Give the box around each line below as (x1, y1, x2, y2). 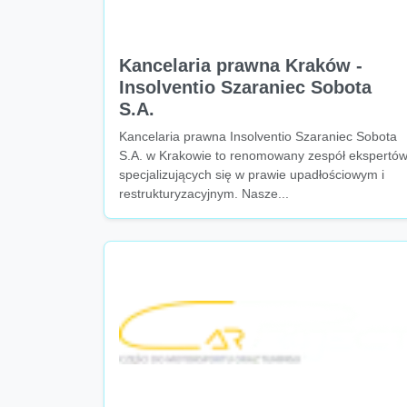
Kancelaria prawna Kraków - (119, 55, 362, 75)
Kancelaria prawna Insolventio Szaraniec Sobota (119, 129, 397, 144)
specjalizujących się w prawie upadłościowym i (119, 167, 384, 182)
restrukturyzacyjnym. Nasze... (119, 186, 289, 201)
